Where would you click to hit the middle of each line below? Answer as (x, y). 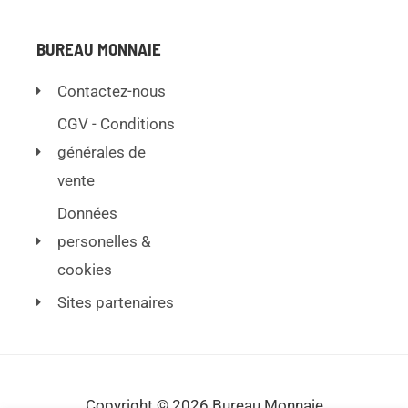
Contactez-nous (111, 91)
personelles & (104, 241)
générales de (101, 152)
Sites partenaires (115, 302)
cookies (84, 269)
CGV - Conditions (116, 123)
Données (87, 213)
